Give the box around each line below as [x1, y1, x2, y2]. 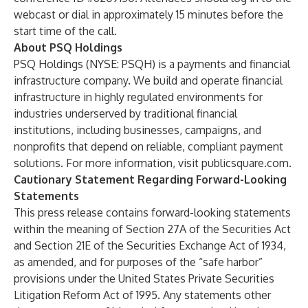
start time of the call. [14, 24, 117, 38]
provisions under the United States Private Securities [14, 272, 274, 285]
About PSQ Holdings [14, 41, 122, 54]
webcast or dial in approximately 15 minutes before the [14, 8, 283, 21]
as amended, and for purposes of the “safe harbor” [14, 255, 263, 269]
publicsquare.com [201, 156, 289, 170]
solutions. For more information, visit [14, 156, 201, 170]
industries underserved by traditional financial [14, 107, 237, 120]
